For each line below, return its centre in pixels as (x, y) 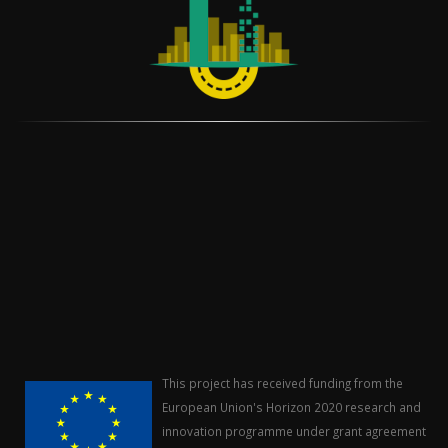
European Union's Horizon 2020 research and (291, 407)
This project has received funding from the (282, 383)
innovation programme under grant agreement (294, 431)
